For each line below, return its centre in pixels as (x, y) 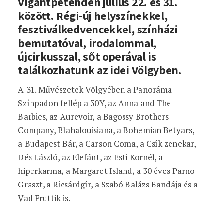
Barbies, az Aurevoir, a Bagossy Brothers (93, 116)
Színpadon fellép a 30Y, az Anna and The (95, 103)
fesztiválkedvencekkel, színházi (98, 29)
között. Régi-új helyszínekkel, (93, 15)
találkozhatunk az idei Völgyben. (100, 70)
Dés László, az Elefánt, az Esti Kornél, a (91, 157)
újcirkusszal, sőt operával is (87, 56)
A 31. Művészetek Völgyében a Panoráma (95, 89)
